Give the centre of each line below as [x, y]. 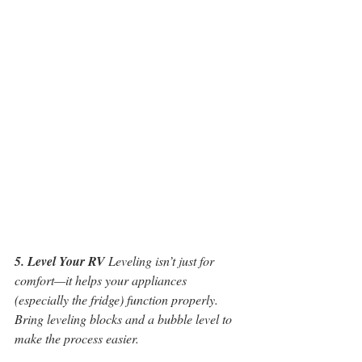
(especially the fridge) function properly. [118, 299]
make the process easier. [77, 338]
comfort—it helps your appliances [102, 280]
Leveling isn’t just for [161, 261]
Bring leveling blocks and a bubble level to [125, 319]
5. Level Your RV [60, 261]
